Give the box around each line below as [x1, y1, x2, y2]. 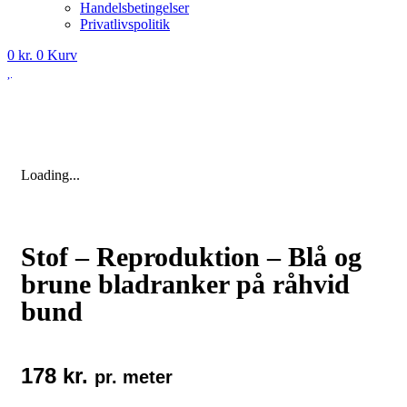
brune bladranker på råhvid [21, 268, 350, 299]
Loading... [21, 166, 80, 183]
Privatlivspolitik [80, 15, 170, 32]
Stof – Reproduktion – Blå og [21, 241, 362, 272]
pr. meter [94, 366, 173, 387]
